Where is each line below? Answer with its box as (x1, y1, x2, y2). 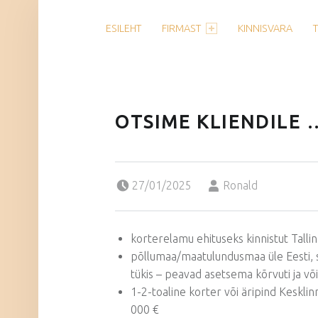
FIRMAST (161, 23, 201, 34)
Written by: (223, 168, 239, 182)
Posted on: (132, 168, 148, 182)
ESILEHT (105, 23, 141, 34)
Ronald (223, 178, 258, 192)
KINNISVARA (238, 23, 293, 34)
